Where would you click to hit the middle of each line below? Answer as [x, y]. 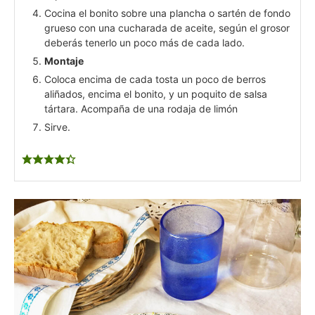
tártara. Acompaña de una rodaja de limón [141, 108]
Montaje [64, 60]
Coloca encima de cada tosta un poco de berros [155, 79]
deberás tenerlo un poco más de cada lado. [144, 42]
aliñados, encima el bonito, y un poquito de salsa [156, 94]
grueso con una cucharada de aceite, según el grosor [167, 27]
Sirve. [57, 127]
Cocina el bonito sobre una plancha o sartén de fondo [167, 13]
